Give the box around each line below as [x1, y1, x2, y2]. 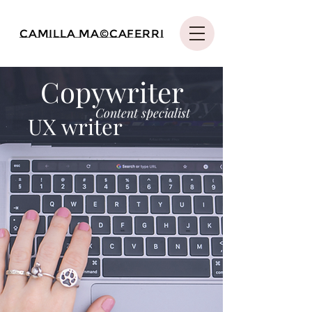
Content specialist [95, 104, 190, 121]
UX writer [28, 111, 123, 141]
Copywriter [40, 73, 184, 110]
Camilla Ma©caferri [19, 27, 164, 40]
